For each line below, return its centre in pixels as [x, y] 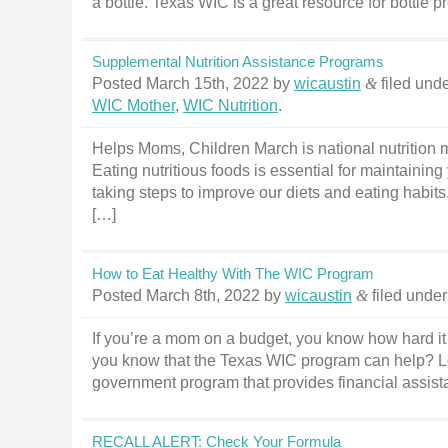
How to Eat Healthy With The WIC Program [233, 273]
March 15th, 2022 [207, 83]
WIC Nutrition [230, 105]
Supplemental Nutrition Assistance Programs [238, 61]
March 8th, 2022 [203, 295]
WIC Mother [133, 105]
